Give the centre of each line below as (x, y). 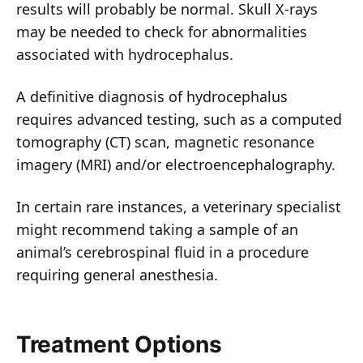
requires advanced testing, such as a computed (179, 120)
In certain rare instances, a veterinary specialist (179, 207)
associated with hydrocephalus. (125, 55)
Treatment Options (119, 345)
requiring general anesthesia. (117, 275)
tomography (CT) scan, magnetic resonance (165, 142)
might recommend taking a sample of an (157, 230)
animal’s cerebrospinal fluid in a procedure (162, 252)
